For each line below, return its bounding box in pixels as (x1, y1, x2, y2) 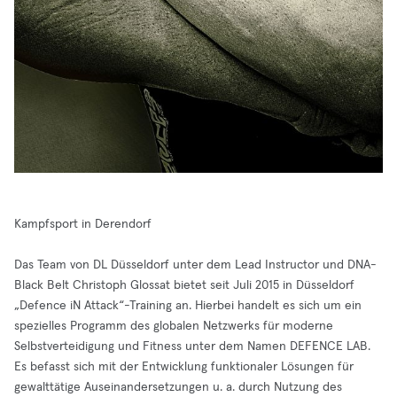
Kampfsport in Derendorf (14, 218, 152, 230)
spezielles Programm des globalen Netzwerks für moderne (14, 320, 333, 332)
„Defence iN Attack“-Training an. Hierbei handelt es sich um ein (14, 300, 362, 312)
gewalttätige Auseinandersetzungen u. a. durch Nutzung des (14, 381, 342, 393)
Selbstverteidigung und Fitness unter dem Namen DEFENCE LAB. (14, 340, 370, 353)
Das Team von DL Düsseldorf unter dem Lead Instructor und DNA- (14, 259, 377, 271)
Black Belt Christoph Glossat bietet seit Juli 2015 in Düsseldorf (14, 279, 354, 292)
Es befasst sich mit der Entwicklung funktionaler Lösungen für (14, 361, 354, 373)
